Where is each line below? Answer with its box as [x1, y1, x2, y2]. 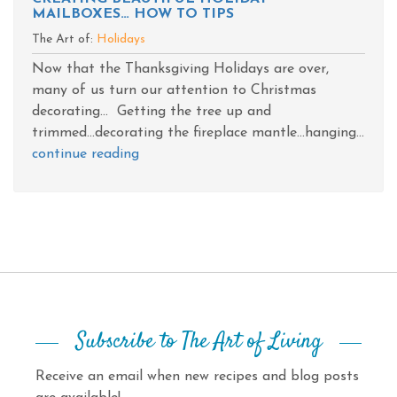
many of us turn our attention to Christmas [32, 83, 316, 97]
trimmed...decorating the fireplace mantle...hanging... [32, 126, 364, 140]
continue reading [32, 147, 139, 161]
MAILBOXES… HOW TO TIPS [32, 7, 234, 21]
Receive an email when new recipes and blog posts [35, 370, 359, 384]
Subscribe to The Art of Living [75, 327, 322, 357]
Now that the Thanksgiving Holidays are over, [32, 62, 329, 76]
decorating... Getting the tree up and [32, 105, 271, 119]
